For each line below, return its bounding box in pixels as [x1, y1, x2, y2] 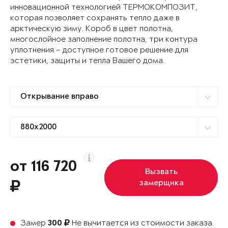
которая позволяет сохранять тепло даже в [10, 14, 180, 23]
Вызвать [145, 167, 178, 177]
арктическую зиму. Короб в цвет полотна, [10, 24, 173, 34]
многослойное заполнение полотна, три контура [10, 35, 197, 44]
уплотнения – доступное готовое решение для [10, 46, 188, 55]
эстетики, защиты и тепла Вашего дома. [10, 56, 164, 66]
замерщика [138, 179, 184, 188]
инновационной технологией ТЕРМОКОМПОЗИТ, [10, 3, 197, 12]
